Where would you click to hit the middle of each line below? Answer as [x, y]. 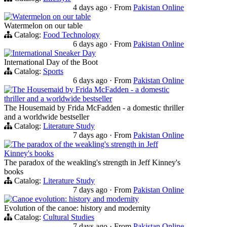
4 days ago [91, 7]
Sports [53, 71]
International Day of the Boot [51, 62]
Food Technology [71, 34]
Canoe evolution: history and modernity [75, 199]
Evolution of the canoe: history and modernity [77, 208]
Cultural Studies [69, 217]
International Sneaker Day [54, 53]
